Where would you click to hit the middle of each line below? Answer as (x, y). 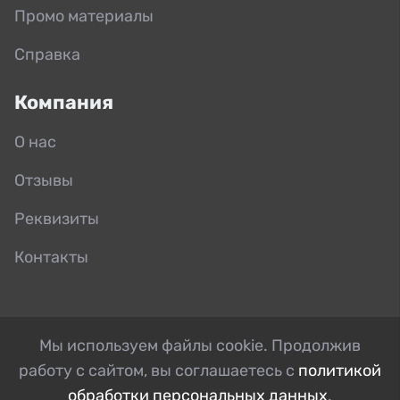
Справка (47, 54)
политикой (340, 370)
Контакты (51, 257)
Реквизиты (57, 218)
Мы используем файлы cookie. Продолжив (200, 345)
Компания (64, 102)
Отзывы (44, 180)
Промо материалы (84, 16)
